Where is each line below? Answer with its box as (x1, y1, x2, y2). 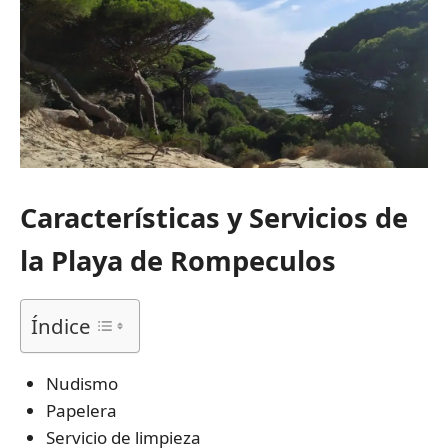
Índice (31, 311, 91, 340)
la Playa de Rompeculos (20, 241, 336, 279)
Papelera (45, 398, 117, 422)
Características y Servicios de (20, 198, 408, 236)
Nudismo (45, 371, 118, 395)
